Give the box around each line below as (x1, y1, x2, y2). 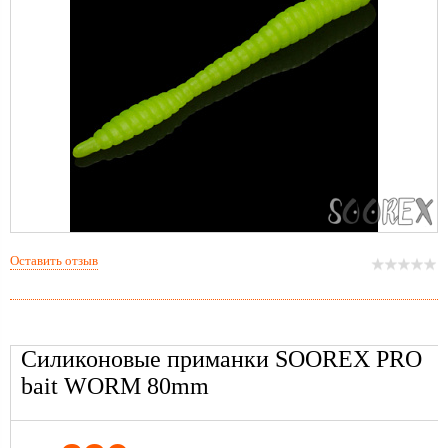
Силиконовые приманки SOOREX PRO (21, 346, 422, 373)
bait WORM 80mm (21, 373, 209, 400)
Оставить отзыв (10, 253, 98, 269)
